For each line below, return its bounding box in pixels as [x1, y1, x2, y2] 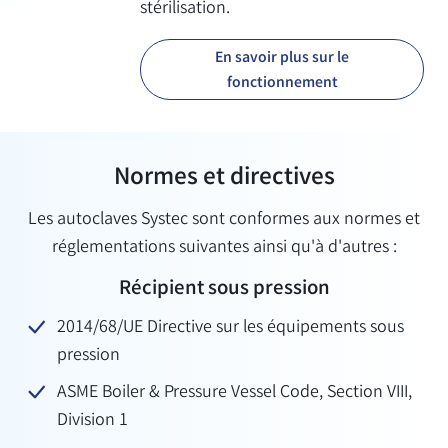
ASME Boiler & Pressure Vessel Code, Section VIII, [57, 379, 412, 406]
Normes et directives [113, 160, 335, 197]
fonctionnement [226, 71, 338, 95]
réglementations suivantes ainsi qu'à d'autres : [51, 235, 397, 262]
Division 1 [57, 407, 128, 434]
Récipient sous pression [118, 275, 330, 306]
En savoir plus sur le [215, 46, 349, 70]
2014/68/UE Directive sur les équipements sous [57, 314, 404, 341]
